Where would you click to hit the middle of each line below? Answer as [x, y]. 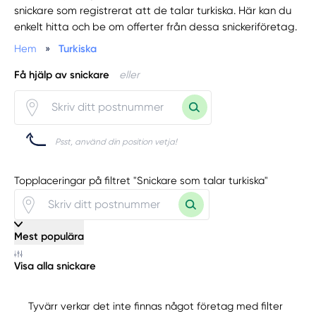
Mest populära [49, 237]
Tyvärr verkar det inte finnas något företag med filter [156, 306]
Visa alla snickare [55, 266]
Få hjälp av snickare [62, 74]
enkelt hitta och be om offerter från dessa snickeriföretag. [156, 27]
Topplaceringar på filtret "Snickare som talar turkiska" [141, 181]
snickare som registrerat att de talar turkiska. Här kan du [153, 11]
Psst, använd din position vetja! [116, 142]
